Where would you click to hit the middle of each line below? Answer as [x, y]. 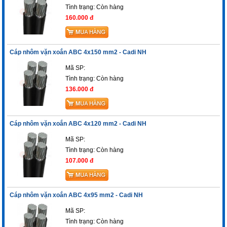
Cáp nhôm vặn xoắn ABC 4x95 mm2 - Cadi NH [77, 195]
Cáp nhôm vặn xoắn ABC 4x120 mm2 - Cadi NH [78, 124]
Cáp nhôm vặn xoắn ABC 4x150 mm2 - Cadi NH [78, 52]
